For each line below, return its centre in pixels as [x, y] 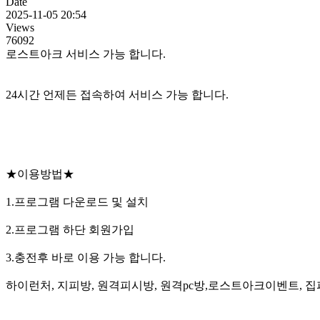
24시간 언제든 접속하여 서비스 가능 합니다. [117, 95]
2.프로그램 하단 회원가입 [70, 230]
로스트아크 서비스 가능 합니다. [86, 54]
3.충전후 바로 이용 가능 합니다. [86, 258]
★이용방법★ [40, 174]
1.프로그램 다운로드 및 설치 [77, 202]
